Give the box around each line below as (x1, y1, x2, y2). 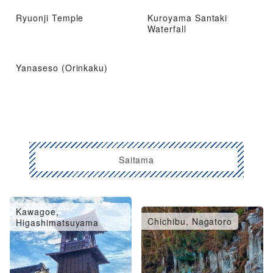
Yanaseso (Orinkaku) (16, 62, 108, 74)
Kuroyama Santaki (147, 12, 228, 24)
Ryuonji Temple (16, 12, 84, 24)
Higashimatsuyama (16, 216, 99, 229)
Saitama (118, 153, 155, 166)
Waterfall (147, 23, 186, 35)
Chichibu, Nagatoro (147, 214, 233, 227)
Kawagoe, (16, 205, 59, 218)
